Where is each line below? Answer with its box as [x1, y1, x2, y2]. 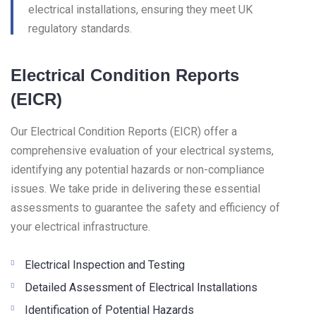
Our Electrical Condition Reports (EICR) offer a [11, 125, 237, 139]
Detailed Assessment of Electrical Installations [25, 281, 257, 295]
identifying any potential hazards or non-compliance [11, 163, 265, 177]
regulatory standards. [28, 22, 132, 36]
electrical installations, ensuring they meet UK [28, 3, 253, 17]
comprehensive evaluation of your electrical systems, [11, 144, 274, 158]
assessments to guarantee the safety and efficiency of [11, 201, 280, 215]
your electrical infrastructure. [11, 220, 150, 234]
